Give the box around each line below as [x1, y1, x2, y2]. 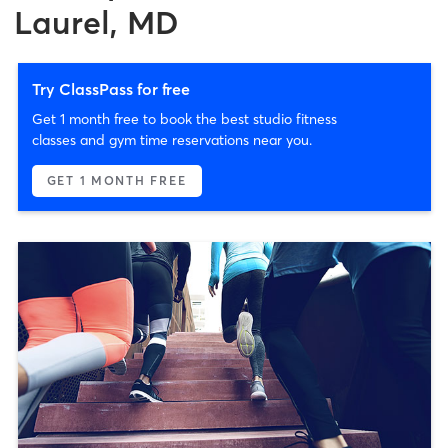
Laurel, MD [14, 2, 179, 42]
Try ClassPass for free [31, 78, 190, 99]
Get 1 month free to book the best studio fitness [31, 109, 337, 128]
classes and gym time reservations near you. [31, 130, 312, 149]
